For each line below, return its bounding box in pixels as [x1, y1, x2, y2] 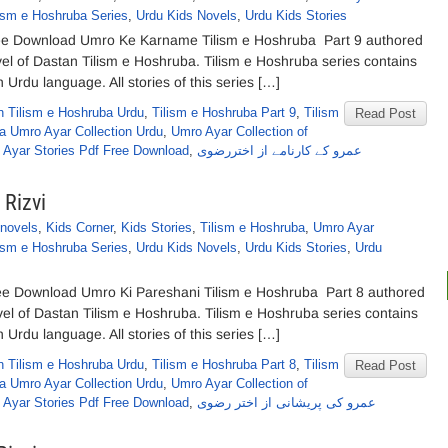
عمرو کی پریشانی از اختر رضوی [197, 395, 376, 410]
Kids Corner [46, 220, 113, 235]
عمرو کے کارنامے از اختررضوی [197, 143, 362, 158]
